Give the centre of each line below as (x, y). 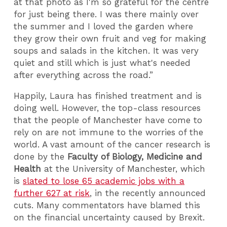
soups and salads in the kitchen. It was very (106, 51)
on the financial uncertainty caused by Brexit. (111, 217)
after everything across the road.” (85, 75)
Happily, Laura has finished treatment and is (108, 96)
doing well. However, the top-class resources (107, 108)
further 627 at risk (52, 193)
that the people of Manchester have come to (108, 120)
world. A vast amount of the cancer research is (112, 144)
